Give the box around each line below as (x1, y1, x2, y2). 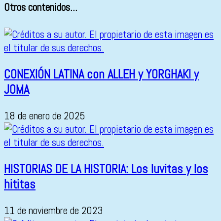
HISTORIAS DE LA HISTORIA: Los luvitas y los (4, 161, 208, 177)
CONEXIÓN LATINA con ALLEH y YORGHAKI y (4, 66, 199, 82)
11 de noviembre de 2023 (4, 204, 103, 218)
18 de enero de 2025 (4, 109, 85, 123)
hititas (4, 176, 36, 192)
